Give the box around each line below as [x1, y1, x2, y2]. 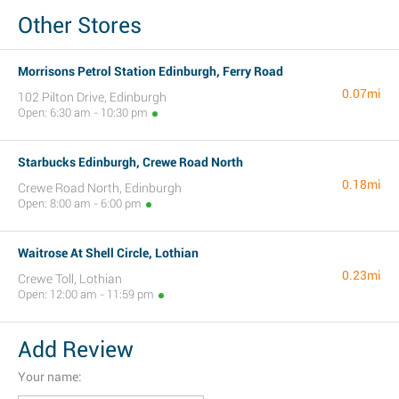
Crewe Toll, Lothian [18, 272, 122, 286]
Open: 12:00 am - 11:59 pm [18, 288, 154, 301]
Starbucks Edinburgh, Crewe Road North [18, 155, 243, 169]
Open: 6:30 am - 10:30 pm [18, 106, 148, 119]
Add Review [18, 337, 134, 362]
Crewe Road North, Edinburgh [18, 181, 182, 195]
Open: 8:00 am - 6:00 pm [18, 197, 142, 210]
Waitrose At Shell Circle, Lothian [18, 246, 199, 260]
